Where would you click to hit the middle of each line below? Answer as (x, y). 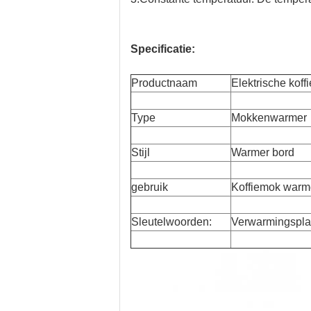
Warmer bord (263, 152)
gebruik (150, 187)
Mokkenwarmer (269, 118)
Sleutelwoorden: (171, 222)
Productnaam (164, 83)
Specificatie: (163, 49)
